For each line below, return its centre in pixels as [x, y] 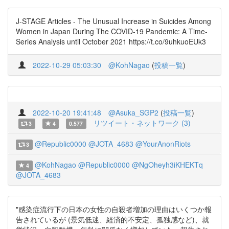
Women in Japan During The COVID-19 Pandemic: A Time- [112, 31]
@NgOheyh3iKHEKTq [167, 165]
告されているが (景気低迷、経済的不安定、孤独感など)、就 [112, 219]
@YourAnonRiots [163, 144]
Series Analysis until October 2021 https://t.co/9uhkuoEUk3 [111, 41]
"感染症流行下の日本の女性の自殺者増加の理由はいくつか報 [114, 209]
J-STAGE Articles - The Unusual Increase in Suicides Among [113, 21]
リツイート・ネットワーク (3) [142, 123]
